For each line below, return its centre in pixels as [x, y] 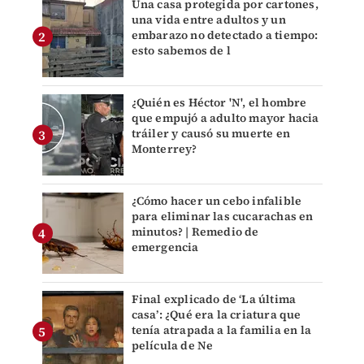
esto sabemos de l [181, 51]
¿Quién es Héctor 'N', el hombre [219, 103]
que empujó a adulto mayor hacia [225, 118]
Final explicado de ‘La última [214, 299]
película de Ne [172, 346]
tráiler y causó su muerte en [211, 134]
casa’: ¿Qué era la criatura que [216, 315]
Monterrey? [164, 149]
